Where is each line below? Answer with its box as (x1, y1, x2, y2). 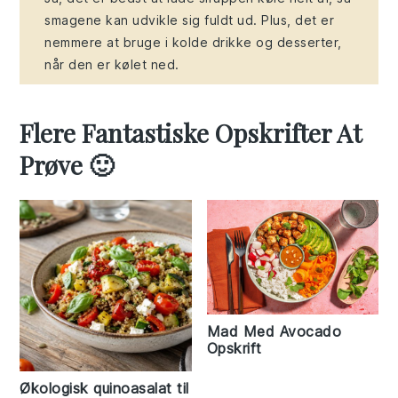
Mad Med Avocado (206, 322, 341, 341)
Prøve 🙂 (20, 148, 115, 182)
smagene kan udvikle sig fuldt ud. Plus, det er (44, 12, 335, 28)
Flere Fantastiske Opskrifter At (20, 116, 362, 150)
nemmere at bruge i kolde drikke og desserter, (44, 35, 342, 51)
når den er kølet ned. (44, 57, 179, 73)
